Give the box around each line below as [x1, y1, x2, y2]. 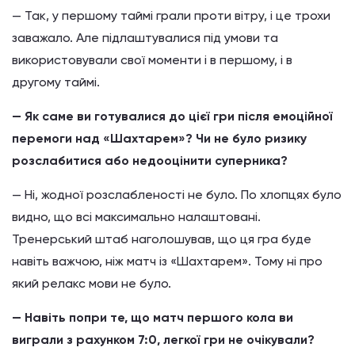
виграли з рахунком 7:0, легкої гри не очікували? [12, 331, 315, 347]
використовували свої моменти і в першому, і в [12, 52, 292, 67]
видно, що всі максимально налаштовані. [12, 208, 261, 224]
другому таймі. [12, 74, 100, 90]
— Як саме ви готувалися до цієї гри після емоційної [12, 108, 333, 124]
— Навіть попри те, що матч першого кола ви [12, 309, 293, 325]
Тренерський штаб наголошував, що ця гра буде [12, 231, 311, 246]
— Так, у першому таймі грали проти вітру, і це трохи [12, 7, 330, 23]
